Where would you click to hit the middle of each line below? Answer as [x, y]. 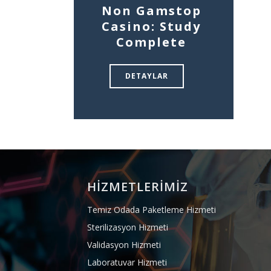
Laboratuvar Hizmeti [127, 263]
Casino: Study [152, 26]
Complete [152, 42]
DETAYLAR [147, 76]
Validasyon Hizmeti [124, 245]
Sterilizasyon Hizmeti [128, 227]
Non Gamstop [151, 10]
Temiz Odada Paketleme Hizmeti [152, 210]
